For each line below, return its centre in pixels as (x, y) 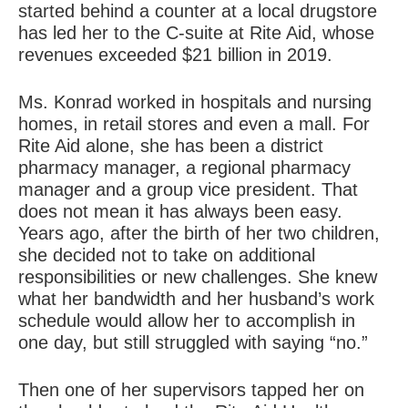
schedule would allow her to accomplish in (187, 321)
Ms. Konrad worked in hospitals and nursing (195, 102)
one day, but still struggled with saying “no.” (193, 343)
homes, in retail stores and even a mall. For (194, 124)
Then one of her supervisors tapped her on (191, 390)
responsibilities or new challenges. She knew (198, 277)
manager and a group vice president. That (188, 190)
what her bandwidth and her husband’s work (196, 299)
